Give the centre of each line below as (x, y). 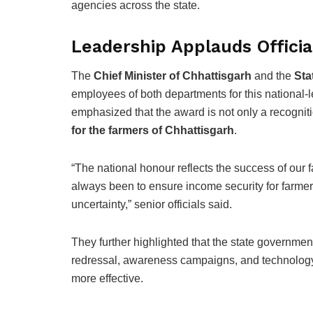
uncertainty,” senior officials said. (152, 205)
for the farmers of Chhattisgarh (153, 131)
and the (273, 76)
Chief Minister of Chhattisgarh (173, 76)
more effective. (107, 279)
